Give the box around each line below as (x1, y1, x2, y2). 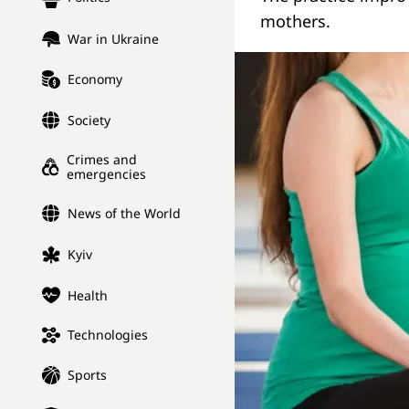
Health (68, 286, 108, 304)
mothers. (260, 10, 330, 32)
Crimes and (67, 151, 138, 169)
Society (68, 111, 110, 130)
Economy (68, 70, 122, 89)
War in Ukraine (68, 30, 159, 48)
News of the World (68, 204, 181, 223)
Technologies (68, 326, 148, 344)
